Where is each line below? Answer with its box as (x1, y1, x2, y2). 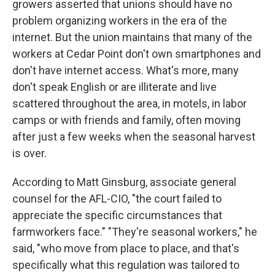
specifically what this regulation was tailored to (12, 258, 239, 272)
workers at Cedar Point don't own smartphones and (12, 47, 261, 61)
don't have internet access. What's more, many (12, 64, 239, 77)
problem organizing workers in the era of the (12, 14, 227, 28)
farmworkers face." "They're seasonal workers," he (12, 225, 257, 239)
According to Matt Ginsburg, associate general (12, 176, 236, 189)
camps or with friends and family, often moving (12, 114, 241, 127)
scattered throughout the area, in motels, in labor (12, 97, 247, 110)
